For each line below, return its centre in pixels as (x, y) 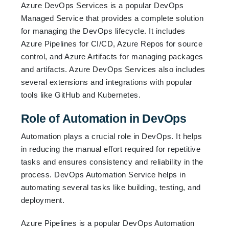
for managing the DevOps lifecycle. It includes (103, 31)
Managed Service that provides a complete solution (112, 18)
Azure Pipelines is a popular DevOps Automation (108, 223)
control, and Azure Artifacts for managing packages (112, 56)
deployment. (43, 200)
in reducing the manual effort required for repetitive (111, 149)
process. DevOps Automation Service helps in (103, 174)
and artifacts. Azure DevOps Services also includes (113, 69)
